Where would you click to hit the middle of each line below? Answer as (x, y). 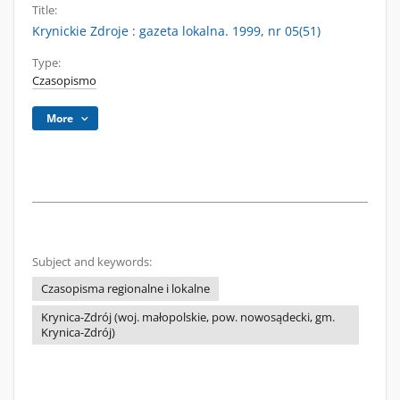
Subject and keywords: (92, 262)
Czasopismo (64, 81)
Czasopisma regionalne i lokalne (125, 289)
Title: (45, 10)
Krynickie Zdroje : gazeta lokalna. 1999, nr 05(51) (176, 31)
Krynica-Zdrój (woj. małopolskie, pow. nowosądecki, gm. (188, 317)
